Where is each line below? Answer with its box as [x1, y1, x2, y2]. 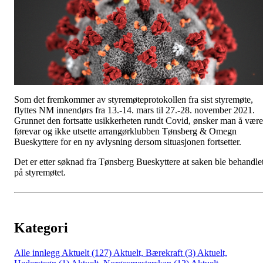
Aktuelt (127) [62, 247, 113, 258]
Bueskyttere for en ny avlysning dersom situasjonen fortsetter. [14, 137, 241, 147]
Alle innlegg [14, 247, 62, 258]
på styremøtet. [14, 167, 66, 178]
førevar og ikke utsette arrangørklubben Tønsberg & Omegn [14, 126, 237, 137]
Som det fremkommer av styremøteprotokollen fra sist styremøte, [14, 95, 253, 105]
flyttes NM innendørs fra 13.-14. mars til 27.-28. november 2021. [14, 105, 255, 116]
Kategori [14, 220, 68, 236]
